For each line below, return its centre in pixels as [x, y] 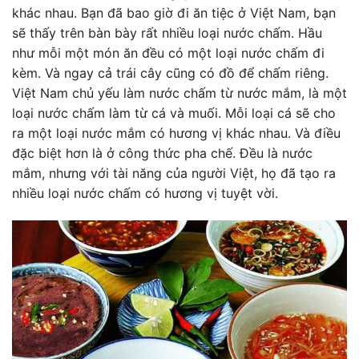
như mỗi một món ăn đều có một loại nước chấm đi [168, 53]
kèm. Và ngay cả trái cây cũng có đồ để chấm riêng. [170, 73]
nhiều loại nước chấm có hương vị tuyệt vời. [145, 194]
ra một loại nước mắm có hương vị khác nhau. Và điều [176, 133]
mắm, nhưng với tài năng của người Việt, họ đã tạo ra [174, 173]
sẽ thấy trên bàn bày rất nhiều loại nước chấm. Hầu [167, 33]
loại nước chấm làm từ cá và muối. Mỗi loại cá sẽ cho [174, 113]
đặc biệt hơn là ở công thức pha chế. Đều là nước [162, 153]
